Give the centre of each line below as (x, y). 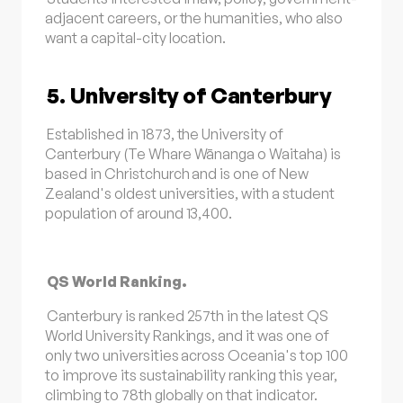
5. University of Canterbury (189, 96)
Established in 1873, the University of (165, 134)
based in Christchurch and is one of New (177, 173)
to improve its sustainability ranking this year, (191, 376)
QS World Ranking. (117, 282)
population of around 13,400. (139, 213)
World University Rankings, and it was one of (187, 336)
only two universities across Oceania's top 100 (197, 356)
